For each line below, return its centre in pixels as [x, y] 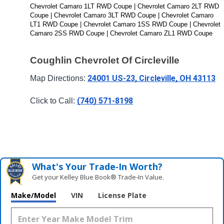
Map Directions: [59, 78]
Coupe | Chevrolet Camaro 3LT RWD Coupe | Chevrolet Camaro [122, 15]
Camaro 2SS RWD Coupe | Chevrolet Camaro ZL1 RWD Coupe [121, 33]
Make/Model [33, 195]
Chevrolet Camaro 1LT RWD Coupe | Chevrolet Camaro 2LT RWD [124, 6]
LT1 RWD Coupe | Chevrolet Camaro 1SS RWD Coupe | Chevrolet [125, 24]
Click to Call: [53, 101]
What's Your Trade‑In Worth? [97, 166]
